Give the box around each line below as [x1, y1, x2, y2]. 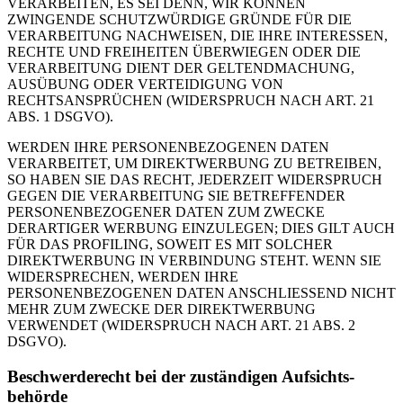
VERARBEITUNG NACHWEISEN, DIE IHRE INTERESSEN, [7, 28, 388, 44]
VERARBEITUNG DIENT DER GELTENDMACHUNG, [7, 60, 354, 76]
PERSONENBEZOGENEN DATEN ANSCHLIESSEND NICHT [7, 285, 396, 301]
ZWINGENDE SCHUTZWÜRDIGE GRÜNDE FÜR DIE [7, 12, 352, 28]
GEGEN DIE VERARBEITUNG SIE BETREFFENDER [7, 188, 345, 204]
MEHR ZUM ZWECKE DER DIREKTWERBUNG [7, 301, 316, 318]
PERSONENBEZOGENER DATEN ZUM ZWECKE [7, 204, 325, 220]
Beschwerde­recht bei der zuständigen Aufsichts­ [7, 366, 354, 386]
